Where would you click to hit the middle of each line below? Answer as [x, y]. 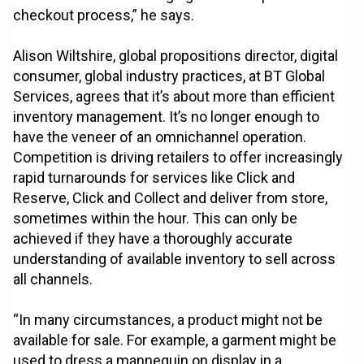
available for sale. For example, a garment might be [175, 340]
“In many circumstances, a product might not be [168, 320]
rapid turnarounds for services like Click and [154, 178]
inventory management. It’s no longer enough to [167, 117]
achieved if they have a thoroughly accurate [153, 239]
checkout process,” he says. [104, 15]
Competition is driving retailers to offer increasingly [178, 158]
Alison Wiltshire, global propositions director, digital [176, 56]
